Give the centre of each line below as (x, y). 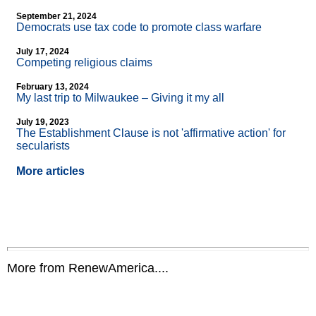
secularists (43, 146)
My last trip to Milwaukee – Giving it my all (120, 98)
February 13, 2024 (53, 87)
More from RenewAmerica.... (88, 268)
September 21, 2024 (56, 17)
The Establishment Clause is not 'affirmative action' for (151, 133)
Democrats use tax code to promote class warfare (139, 28)
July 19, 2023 (43, 122)
